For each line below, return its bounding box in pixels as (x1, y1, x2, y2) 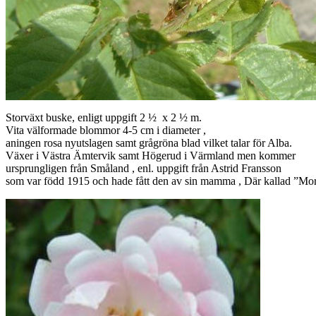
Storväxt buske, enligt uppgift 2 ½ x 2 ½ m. (6, 111, 202, 123)
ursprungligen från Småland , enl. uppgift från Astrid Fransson (6, 162, 281, 174)
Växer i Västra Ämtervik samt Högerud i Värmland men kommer (6, 150, 296, 162)
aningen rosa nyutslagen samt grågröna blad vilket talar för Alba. (6, 137, 292, 149)
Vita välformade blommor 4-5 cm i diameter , (6, 124, 206, 136)
